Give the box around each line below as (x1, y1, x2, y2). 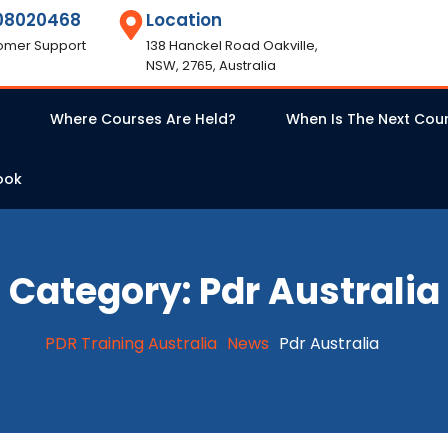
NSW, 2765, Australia (146, 56, 277, 75)
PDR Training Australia (45, 331, 217, 355)
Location (146, 8, 223, 32)
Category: (8, 266, 199, 318)
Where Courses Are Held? (50, 109, 236, 130)
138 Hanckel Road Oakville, (146, 36, 319, 55)
